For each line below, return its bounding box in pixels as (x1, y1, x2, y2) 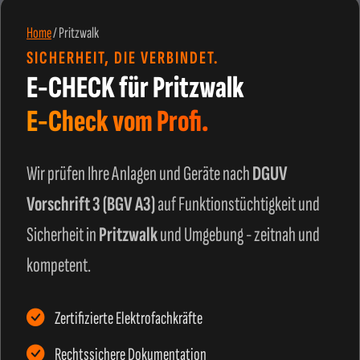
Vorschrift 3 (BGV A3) (27, 192, 155, 217)
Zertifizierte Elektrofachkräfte (52, 308, 202, 329)
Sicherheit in (27, 223, 99, 247)
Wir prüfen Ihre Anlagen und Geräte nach (27, 162, 252, 186)
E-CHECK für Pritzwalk (27, 69, 244, 107)
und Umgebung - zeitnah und (157, 223, 320, 247)
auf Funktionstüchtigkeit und (155, 192, 320, 217)
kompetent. (27, 253, 91, 278)
